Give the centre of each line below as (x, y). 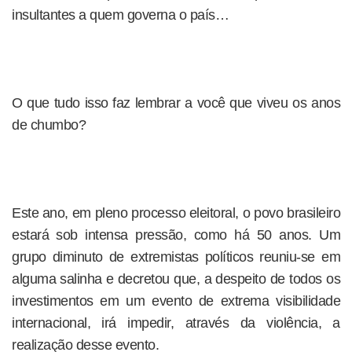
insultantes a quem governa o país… (120, 15)
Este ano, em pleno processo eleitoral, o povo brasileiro (176, 213)
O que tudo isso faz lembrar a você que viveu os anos (176, 103)
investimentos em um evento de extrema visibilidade (176, 301)
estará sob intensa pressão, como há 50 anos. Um (176, 235)
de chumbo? (49, 125)
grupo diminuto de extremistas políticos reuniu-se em (176, 257)
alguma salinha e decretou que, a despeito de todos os (176, 279)
